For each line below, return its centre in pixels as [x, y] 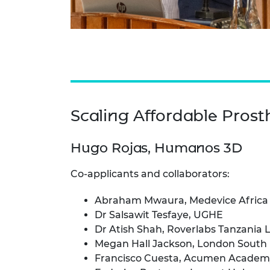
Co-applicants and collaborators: [151, 174]
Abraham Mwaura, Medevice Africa [181, 201]
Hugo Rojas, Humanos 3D [156, 148]
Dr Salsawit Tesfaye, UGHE [159, 215]
